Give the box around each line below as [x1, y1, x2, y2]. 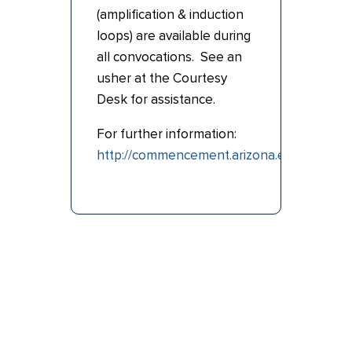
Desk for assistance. [96, 91, 215, 108]
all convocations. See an [96, 49, 242, 66]
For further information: [96, 126, 236, 143]
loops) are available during [96, 27, 251, 45]
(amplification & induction [96, 6, 244, 24]
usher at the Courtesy [96, 70, 227, 87]
